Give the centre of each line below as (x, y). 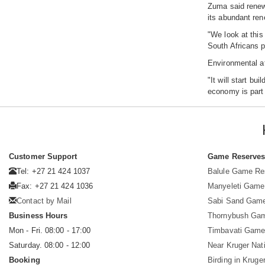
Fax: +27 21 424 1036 (55, 186)
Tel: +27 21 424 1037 (54, 171)
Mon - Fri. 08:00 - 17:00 (50, 230)
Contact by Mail (44, 201)
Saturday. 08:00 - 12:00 (50, 245)
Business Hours (38, 216)
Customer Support (43, 156)
